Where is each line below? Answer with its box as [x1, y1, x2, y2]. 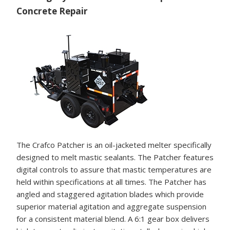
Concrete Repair [16, 5, 88, 17]
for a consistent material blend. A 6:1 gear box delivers [16, 213, 209, 224]
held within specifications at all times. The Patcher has [16, 176, 206, 187]
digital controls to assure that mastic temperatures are [16, 164, 212, 175]
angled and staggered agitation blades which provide [16, 188, 204, 199]
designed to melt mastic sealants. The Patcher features [16, 151, 214, 162]
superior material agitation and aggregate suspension [16, 201, 206, 212]
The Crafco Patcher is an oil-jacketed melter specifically [16, 139, 212, 150]
